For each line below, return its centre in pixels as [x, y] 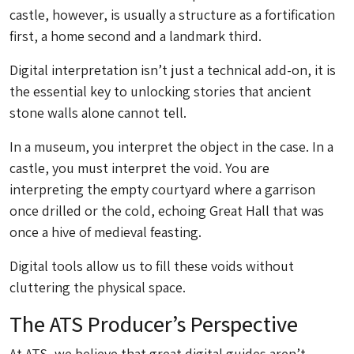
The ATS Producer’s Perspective [154, 324]
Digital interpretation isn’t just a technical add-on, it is [173, 70]
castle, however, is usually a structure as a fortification [172, 15]
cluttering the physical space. [98, 288]
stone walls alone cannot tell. [98, 113]
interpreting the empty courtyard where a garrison [162, 190]
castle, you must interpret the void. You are [139, 168]
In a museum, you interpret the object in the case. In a [171, 147]
